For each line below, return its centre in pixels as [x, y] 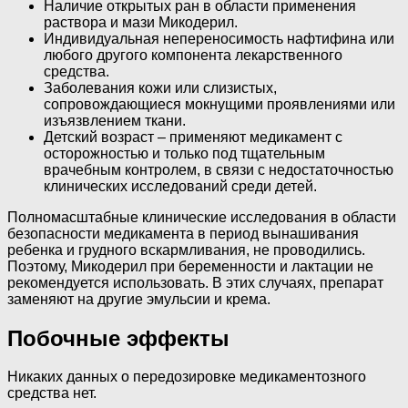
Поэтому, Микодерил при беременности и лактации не [190, 266]
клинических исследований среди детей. [180, 186]
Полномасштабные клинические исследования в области [202, 217]
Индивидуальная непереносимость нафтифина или [219, 38]
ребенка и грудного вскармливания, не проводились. [186, 250]
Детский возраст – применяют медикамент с [193, 137]
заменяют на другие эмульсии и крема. [139, 299]
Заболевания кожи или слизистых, [160, 87]
